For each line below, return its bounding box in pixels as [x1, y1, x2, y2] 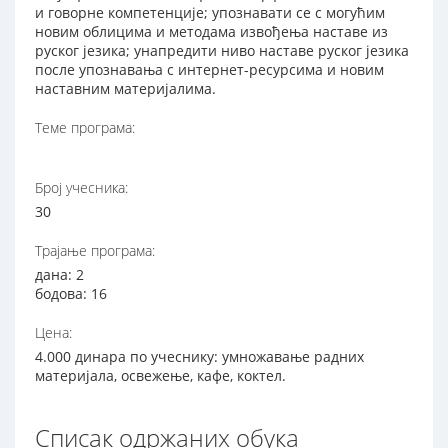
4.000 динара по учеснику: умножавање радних [35, 347, 364, 367]
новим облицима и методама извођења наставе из [35, 22, 388, 42]
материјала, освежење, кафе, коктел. [35, 366, 286, 386]
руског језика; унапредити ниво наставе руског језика [35, 41, 409, 61]
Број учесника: [35, 178, 128, 198]
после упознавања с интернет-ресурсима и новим [35, 60, 384, 80]
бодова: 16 [35, 284, 107, 304]
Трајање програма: [35, 241, 155, 261]
